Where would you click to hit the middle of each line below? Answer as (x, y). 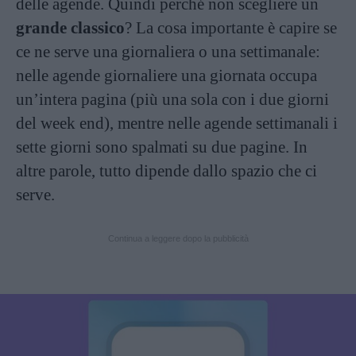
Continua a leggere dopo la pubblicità (178, 238)
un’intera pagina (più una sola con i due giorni (172, 99)
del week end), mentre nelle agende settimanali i (177, 123)
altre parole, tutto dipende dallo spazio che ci (166, 171)
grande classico (70, 28)
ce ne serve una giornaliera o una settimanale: (168, 52)
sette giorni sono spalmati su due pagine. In (162, 147)
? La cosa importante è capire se (231, 28)
